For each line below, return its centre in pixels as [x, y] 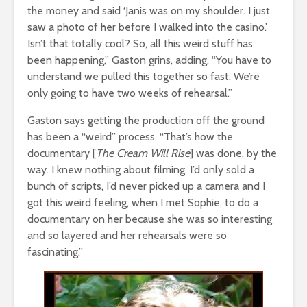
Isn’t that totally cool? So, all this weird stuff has [140, 43]
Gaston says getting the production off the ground [146, 120]
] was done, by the [233, 153]
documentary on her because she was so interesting [150, 219]
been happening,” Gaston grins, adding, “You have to [149, 60]
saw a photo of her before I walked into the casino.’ [147, 27]
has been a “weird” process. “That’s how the [130, 136]
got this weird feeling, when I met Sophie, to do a [143, 202]
